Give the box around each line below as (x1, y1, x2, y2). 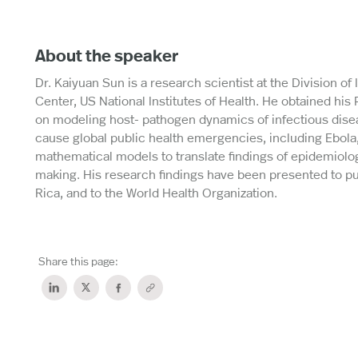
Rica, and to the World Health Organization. (34, 183, 277, 201)
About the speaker (34, 43, 178, 67)
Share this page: (38, 253, 118, 268)
